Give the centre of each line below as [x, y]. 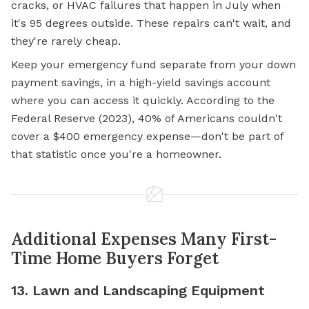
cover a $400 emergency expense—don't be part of [147, 137]
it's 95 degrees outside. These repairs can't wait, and [151, 23]
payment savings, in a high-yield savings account [141, 83]
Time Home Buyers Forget [115, 259]
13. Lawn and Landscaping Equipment [138, 291]
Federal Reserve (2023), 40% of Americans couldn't [147, 119]
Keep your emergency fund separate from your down [153, 65]
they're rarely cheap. [66, 41]
